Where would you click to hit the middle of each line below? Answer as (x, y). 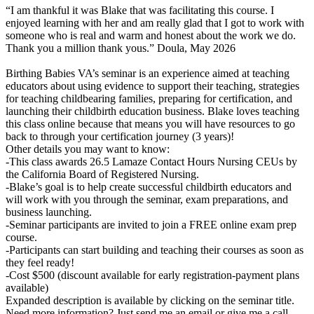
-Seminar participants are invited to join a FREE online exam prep (151, 225)
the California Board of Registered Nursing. (102, 174)
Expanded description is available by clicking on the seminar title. (150, 300)
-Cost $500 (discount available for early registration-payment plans (152, 275)
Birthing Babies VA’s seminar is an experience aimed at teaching (148, 73)
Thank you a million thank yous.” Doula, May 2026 (121, 48)
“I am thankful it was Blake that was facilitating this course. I (140, 10)
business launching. (49, 212)
